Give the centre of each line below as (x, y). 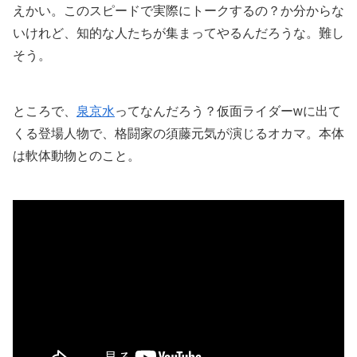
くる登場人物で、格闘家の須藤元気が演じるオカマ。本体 (178, 133)
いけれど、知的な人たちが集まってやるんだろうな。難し (178, 33)
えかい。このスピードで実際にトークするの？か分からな (178, 11)
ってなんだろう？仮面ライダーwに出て (228, 111)
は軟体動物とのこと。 (76, 155)
